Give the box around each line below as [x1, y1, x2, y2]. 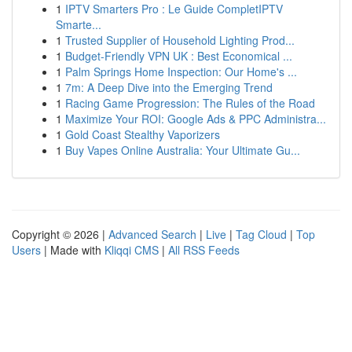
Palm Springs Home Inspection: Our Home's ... [65, 64, 297, 79]
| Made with [41, 242, 104, 258]
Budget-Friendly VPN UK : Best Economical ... [65, 48, 292, 64]
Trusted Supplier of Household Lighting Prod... [65, 32, 295, 48]
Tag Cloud [236, 226, 287, 242]
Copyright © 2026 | [12, 226, 108, 242]
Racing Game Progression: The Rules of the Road [65, 95, 315, 111]
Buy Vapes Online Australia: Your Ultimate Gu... [65, 142, 300, 158]
